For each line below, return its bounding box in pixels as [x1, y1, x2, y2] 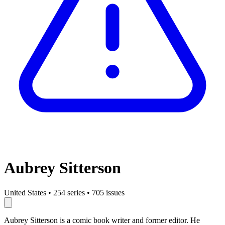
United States [4, 188, 46, 197]
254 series [53, 188, 85, 197]
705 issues [92, 188, 125, 197]
